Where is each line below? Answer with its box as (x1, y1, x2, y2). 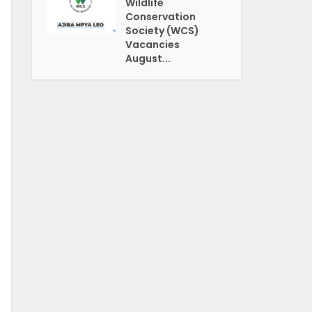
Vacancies (125, 38, 180, 52)
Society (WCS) (125, 24, 200, 38)
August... (125, 52, 171, 65)
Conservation (125, 10, 196, 24)
